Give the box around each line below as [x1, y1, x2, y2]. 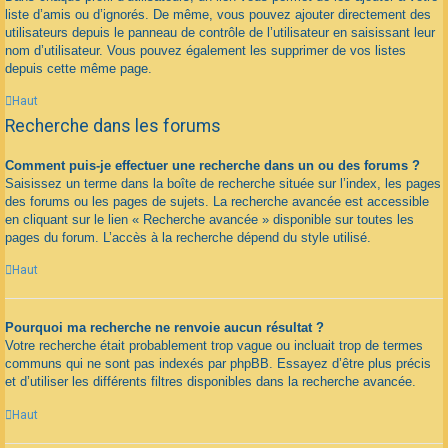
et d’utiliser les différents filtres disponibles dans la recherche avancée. [5, 374, 416, 390]
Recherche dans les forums [5, 115, 221, 136]
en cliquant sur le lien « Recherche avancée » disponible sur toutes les [5, 211, 414, 227]
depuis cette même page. [5, 60, 152, 76]
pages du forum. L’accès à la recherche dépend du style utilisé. [5, 229, 371, 245]
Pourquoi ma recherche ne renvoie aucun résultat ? [5, 320, 324, 336]
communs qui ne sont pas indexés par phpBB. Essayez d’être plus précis [5, 356, 431, 372]
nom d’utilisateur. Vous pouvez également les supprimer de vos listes [5, 42, 406, 58]
